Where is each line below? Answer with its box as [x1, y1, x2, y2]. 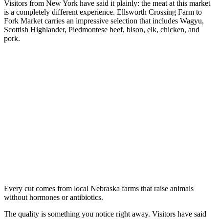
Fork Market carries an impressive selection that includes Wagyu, [4, 17, 204, 25]
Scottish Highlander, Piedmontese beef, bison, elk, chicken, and [4, 25, 199, 34]
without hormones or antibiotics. [4, 193, 103, 202]
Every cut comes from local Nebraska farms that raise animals [4, 184, 194, 193]
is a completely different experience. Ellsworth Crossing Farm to [4, 8, 202, 17]
